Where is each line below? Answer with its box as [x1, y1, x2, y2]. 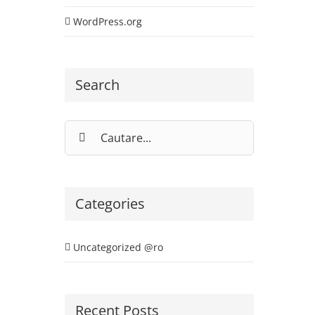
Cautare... [63, 120, 110, 134]
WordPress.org [72, 14, 142, 28]
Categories [75, 194, 145, 214]
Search [75, 75, 120, 94]
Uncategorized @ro [72, 240, 163, 254]
